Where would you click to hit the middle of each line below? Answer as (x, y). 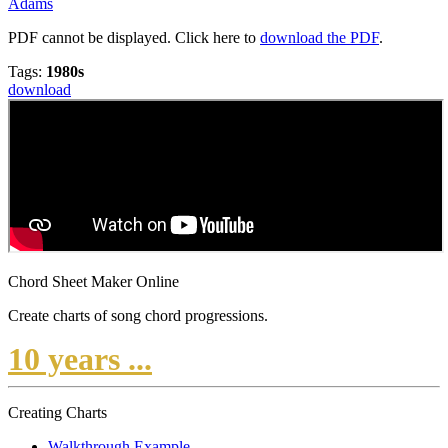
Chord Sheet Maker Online (93, 282)
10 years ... (80, 359)
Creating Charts (57, 413)
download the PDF (319, 38)
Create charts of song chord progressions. (138, 316)
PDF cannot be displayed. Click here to (134, 38)
